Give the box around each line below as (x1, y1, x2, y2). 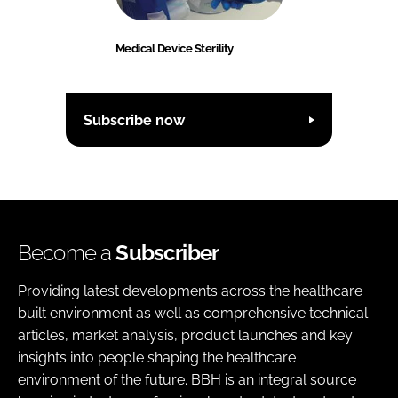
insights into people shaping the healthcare (18, 349, 296, 367)
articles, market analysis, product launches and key (18, 327, 353, 345)
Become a (18, 240, 116, 267)
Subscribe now (84, 111, 185, 129)
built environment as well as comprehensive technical (18, 305, 368, 322)
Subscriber (115, 240, 219, 267)
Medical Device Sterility (115, 42, 234, 56)
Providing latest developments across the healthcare (18, 283, 362, 300)
